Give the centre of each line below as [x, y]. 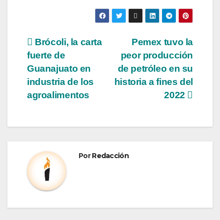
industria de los [60, 82]
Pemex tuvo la [162, 42]
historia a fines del [153, 82]
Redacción [110, 156]
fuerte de [46, 55]
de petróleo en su [155, 69]
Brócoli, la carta [67, 42]
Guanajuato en [59, 69]
